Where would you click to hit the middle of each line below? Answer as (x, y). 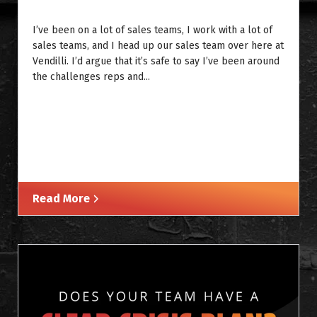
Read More (63, 198)
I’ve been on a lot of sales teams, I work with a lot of (152, 30)
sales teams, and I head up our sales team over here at (158, 45)
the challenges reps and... (91, 76)
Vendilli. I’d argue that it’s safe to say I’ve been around (156, 61)
